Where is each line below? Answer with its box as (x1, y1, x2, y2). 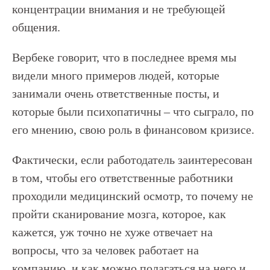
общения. (12, 20, 60, 34)
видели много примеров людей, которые (12, 69, 219, 82)
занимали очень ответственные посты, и (12, 87, 219, 100)
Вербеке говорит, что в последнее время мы (12, 51, 236, 64)
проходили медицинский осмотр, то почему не (12, 189, 253, 202)
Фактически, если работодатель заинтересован (12, 153, 253, 166)
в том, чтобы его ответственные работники (12, 171, 233, 184)
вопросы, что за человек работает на (12, 243, 199, 257)
